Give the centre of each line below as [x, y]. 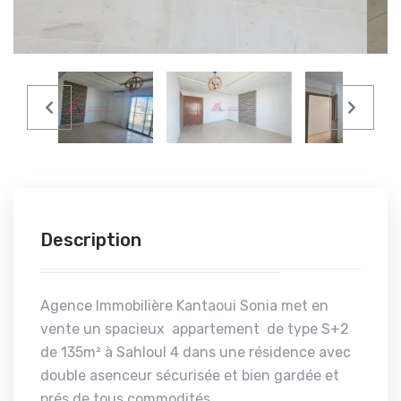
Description [91, 240]
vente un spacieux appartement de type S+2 [195, 329]
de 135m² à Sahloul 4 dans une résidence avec [196, 352]
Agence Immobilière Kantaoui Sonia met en [184, 306]
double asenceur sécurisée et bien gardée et [190, 375]
